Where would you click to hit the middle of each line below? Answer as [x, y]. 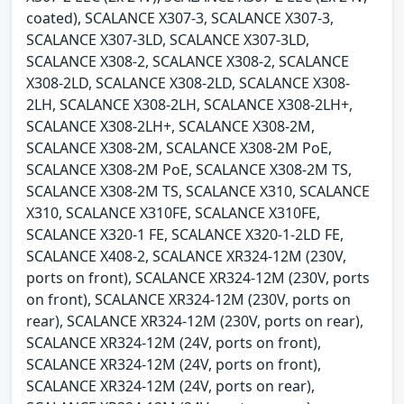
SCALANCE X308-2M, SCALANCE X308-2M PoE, [179, 148]
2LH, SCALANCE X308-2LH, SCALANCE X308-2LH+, [189, 105]
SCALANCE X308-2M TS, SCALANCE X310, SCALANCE [198, 192]
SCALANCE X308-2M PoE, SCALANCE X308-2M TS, [189, 170]
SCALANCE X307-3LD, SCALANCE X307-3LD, [168, 40]
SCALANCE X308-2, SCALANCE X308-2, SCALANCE [188, 62]
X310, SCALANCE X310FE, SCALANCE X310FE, [173, 213]
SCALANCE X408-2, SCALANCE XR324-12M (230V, [186, 257]
